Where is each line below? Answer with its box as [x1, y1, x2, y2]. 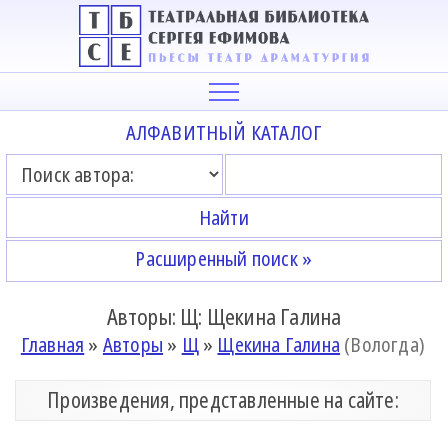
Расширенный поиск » [135, 245, 313, 273]
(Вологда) [340, 331, 426, 358]
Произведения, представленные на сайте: [47, 385, 399, 414]
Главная [20, 331, 85, 358]
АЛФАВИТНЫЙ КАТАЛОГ [125, 119, 323, 146]
